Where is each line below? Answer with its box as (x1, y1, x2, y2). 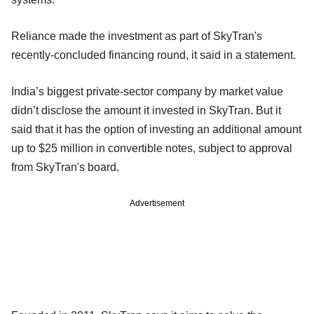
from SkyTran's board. (11, 161, 119, 173)
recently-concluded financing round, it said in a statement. (11, 48, 296, 61)
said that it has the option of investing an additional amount (11, 123, 301, 135)
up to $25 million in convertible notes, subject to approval (11, 142, 292, 154)
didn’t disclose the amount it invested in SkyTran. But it (11, 104, 281, 116)
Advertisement (130, 198, 184, 208)
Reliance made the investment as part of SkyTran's (11, 29, 262, 42)
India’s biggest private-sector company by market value (11, 85, 283, 97)
